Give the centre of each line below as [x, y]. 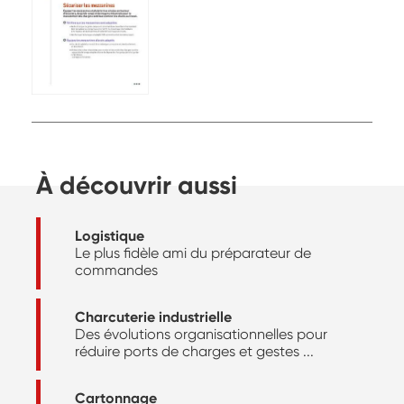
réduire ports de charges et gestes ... [194, 352]
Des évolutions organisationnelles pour [201, 335]
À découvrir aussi [137, 185]
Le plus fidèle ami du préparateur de [193, 253]
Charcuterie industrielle [153, 317]
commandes [116, 271]
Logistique [110, 236]
